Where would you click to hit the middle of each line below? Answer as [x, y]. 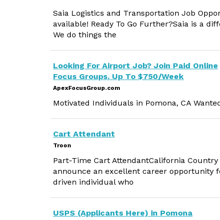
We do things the [85, 35]
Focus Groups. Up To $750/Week [118, 76]
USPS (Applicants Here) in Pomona [123, 213]
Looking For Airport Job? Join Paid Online [136, 66]
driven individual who [93, 182]
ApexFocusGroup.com [87, 88]
